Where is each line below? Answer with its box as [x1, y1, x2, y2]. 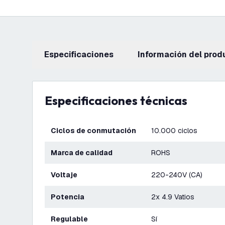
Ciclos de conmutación [56, 126, 136, 135]
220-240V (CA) [151, 170, 202, 179]
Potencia [56, 192, 84, 201]
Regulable [56, 214, 88, 223]
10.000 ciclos [151, 126, 197, 135]
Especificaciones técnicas [52, 93, 187, 108]
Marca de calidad [57, 148, 113, 157]
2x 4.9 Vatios [151, 192, 194, 201]
